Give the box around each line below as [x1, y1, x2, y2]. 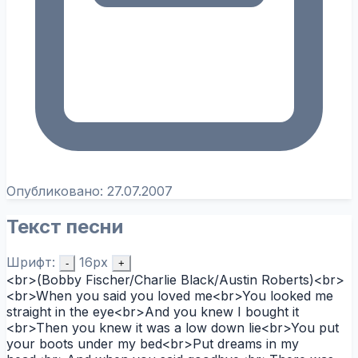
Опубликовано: [6, 182, 107, 199]
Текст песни [6, 214, 123, 238]
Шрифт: [6, 253, 55, 270]
